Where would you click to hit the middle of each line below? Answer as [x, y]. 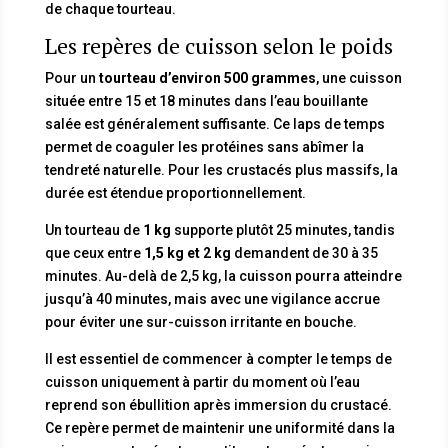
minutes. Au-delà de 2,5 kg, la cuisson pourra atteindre [223, 275]
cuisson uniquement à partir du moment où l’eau [202, 381]
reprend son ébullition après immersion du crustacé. [218, 404]
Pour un [71, 77]
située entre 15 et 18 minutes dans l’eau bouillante [206, 100]
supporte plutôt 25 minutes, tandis [282, 229]
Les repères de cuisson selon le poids [218, 45]
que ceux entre [94, 252]
